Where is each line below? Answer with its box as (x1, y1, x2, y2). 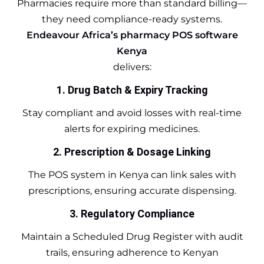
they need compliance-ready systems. (42, 13, 222, 25)
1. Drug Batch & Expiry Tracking (56, 83, 208, 96)
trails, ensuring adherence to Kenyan (45, 246, 219, 258)
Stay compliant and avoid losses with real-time (22, 107, 242, 118)
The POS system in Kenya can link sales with (28, 169, 236, 180)
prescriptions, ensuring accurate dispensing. (28, 184, 236, 196)
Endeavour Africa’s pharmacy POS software (26, 29, 238, 41)
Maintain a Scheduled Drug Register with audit (21, 230, 243, 242)
